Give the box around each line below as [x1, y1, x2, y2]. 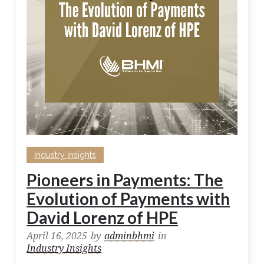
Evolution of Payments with [27, 189, 230, 209]
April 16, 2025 [27, 230, 88, 242]
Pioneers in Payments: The [27, 170, 224, 190]
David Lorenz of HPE [27, 207, 179, 228]
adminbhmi [104, 230, 155, 242]
